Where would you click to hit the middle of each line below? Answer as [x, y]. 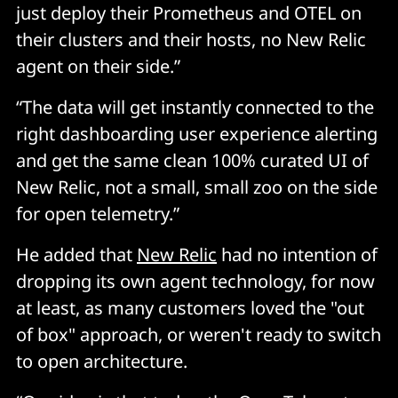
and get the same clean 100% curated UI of [192, 160]
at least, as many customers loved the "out [190, 307]
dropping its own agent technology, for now [195, 281]
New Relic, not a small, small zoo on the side [197, 187]
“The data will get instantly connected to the [195, 107]
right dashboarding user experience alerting [197, 133]
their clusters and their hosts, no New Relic [191, 39]
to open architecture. [102, 361]
